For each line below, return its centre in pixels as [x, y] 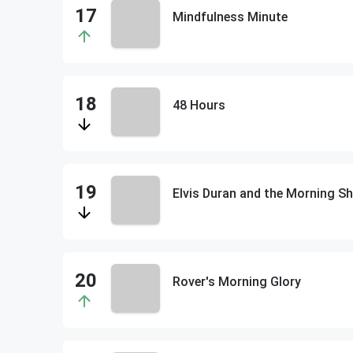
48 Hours [199, 105]
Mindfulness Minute [230, 17]
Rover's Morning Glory [236, 282]
